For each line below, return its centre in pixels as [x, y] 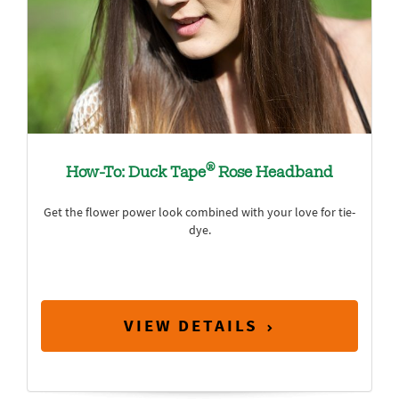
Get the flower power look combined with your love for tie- [199, 212]
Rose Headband [274, 173]
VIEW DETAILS [191, 326]
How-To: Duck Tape [136, 173]
